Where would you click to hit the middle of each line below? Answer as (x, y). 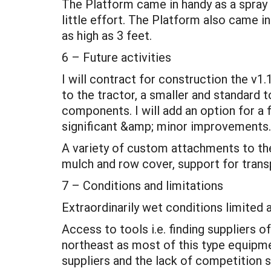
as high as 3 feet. (107, 35)
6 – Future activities (116, 57)
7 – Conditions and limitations (142, 185)
